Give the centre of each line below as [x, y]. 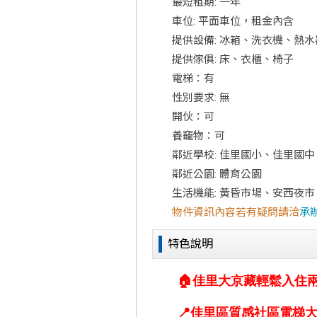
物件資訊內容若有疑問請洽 [236, 212]
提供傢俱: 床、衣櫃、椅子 [233, 59]
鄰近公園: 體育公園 [217, 174]
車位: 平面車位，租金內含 [233, 21]
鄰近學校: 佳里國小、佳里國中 [243, 155]
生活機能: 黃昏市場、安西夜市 [243, 193]
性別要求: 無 [201, 98]
